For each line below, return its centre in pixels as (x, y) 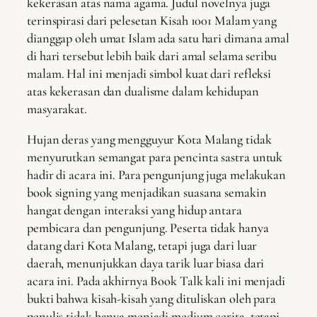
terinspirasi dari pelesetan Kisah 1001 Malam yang (152, 20)
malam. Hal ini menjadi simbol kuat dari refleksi (149, 73)
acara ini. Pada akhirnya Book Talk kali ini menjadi (156, 281)
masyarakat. (57, 109)
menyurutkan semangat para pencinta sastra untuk (155, 157)
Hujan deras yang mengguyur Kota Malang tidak (149, 140)
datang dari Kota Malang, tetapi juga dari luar (142, 246)
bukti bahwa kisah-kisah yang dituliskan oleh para (152, 299)
